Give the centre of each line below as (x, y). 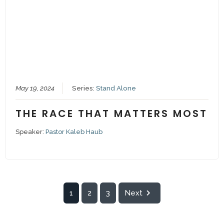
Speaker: (30, 132)
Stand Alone (116, 88)
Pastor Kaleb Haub (74, 132)
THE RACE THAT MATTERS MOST (111, 114)
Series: (84, 88)
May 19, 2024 (35, 88)
